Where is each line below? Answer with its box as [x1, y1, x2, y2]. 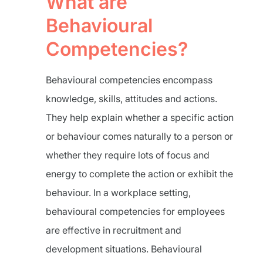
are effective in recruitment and [46, 224, 181, 236]
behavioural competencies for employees [46, 205, 225, 217]
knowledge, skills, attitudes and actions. [46, 93, 217, 104]
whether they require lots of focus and [46, 149, 210, 161]
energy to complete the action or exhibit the [46, 168, 233, 180]
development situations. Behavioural [46, 243, 202, 255]
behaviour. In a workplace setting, [46, 187, 191, 198]
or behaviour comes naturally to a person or [46, 130, 233, 142]
